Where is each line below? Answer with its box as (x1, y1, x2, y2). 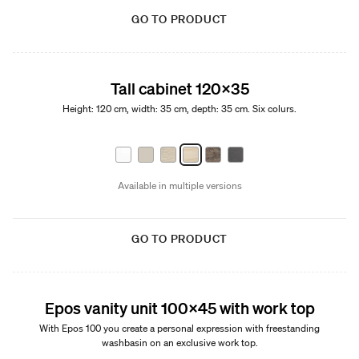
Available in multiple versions (117, 179, 242, 192)
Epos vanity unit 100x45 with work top (44, 298, 315, 317)
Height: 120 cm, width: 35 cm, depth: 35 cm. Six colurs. (63, 102, 296, 115)
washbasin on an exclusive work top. (101, 336, 258, 349)
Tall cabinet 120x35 (110, 79, 249, 98)
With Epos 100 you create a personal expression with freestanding (39, 321, 320, 335)
